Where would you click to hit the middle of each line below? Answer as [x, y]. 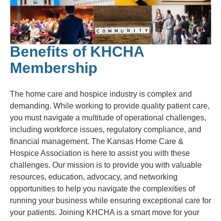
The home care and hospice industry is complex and [101, 94]
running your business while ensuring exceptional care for [110, 201]
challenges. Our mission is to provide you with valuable [106, 165]
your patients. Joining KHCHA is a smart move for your [105, 213]
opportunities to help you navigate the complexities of [102, 189]
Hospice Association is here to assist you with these [100, 153]
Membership [54, 68]
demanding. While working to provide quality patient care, [110, 106]
